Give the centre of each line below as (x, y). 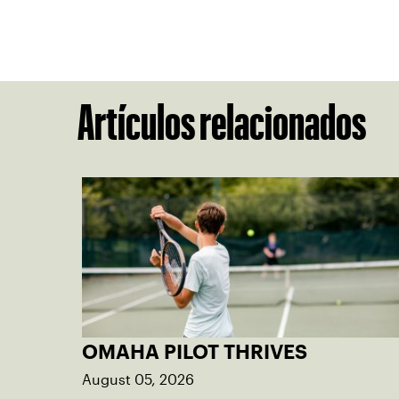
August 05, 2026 (138, 379)
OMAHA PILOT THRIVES (195, 351)
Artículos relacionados (222, 122)
